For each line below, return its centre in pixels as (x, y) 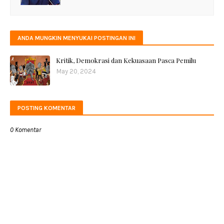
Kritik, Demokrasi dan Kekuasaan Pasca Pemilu (126, 60)
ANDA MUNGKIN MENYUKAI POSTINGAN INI (76, 38)
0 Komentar (25, 130)
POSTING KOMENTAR (46, 108)
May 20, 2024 (76, 71)
